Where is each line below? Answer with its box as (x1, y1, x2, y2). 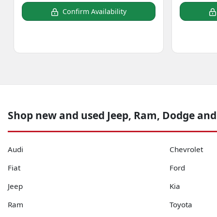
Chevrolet (170, 144, 203, 155)
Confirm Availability (62, 7, 126, 16)
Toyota (170, 200, 192, 210)
